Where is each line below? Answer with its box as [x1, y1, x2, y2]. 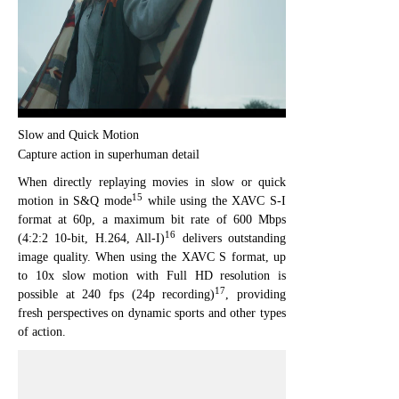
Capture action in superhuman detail [18, 147, 199, 161]
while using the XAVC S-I [142, 193, 286, 208]
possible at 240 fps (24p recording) [18, 287, 216, 301]
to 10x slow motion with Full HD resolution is [18, 268, 286, 282]
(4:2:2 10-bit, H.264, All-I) [18, 231, 166, 245]
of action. [18, 324, 66, 338]
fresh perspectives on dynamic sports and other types [18, 305, 286, 320]
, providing [225, 287, 287, 301]
